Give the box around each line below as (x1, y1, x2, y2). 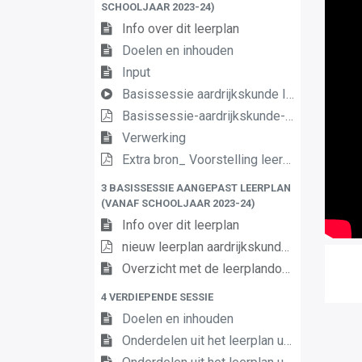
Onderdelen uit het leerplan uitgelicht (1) (122, 333, 284, 348)
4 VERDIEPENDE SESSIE (101, 291, 213, 303)
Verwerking (122, 130, 186, 145)
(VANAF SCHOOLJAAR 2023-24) (101, 197, 255, 209)
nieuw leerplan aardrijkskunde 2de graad (122, 239, 281, 255)
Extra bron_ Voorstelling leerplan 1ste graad (122, 152, 283, 167)
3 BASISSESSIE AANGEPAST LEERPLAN (101, 182, 291, 194)
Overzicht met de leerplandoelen (122, 261, 282, 276)
